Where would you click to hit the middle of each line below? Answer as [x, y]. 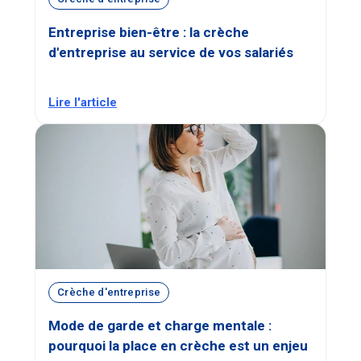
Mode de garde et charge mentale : [160, 325]
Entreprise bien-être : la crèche [149, 32]
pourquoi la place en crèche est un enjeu [178, 345]
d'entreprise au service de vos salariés [171, 52]
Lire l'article [83, 102]
